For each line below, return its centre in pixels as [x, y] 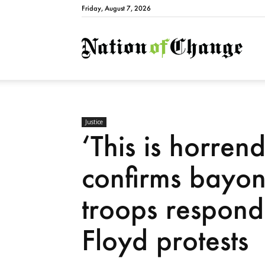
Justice [94, 122]
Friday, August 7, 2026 [116, 8]
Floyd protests [165, 240]
